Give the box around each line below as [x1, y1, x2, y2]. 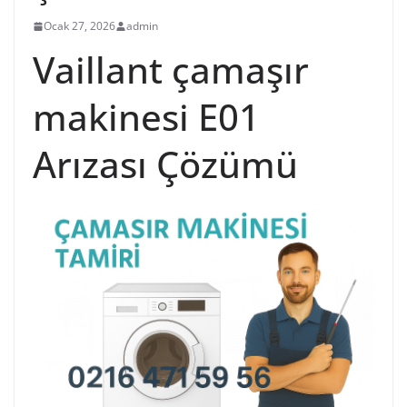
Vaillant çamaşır [33, 45, 309, 94]
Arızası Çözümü [33, 139, 298, 189]
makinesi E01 [33, 92, 260, 142]
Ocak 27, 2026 [44, 18, 115, 34]
